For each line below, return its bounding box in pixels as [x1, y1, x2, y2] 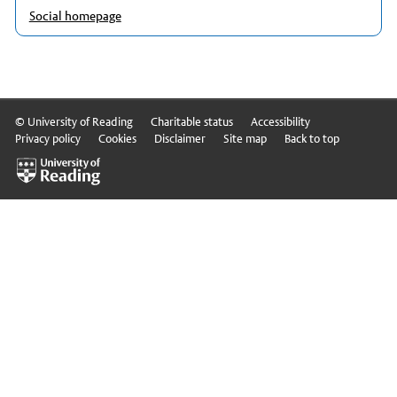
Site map [222, 132, 267, 145]
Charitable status [150, 115, 233, 128]
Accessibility [250, 115, 310, 128]
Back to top [284, 132, 339, 145]
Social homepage [28, 9, 121, 23]
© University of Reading [14, 115, 133, 128]
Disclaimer [153, 132, 206, 145]
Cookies [97, 132, 136, 145]
